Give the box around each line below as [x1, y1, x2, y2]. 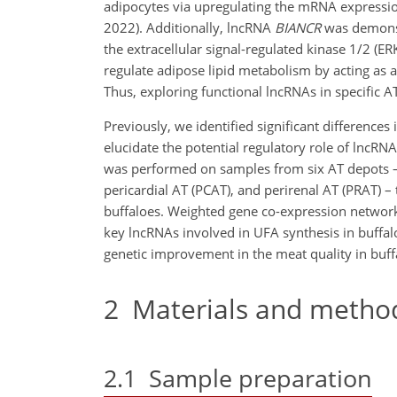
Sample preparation [136, 361, 372, 394]
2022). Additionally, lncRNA [104, 19, 275, 36]
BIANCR [275, 19, 321, 36]
